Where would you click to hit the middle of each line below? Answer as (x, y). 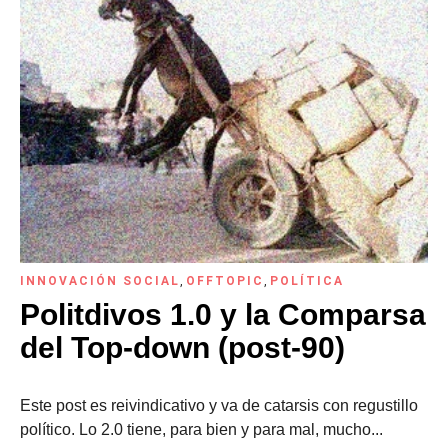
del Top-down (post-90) (182, 347)
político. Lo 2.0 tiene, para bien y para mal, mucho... (201, 429)
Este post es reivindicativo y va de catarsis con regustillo (219, 405)
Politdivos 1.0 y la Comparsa (223, 314)
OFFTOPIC (225, 280)
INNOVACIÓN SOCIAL (100, 280)
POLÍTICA (307, 280)
